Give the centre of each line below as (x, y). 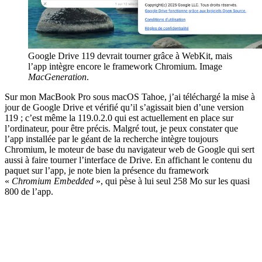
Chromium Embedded (53, 181)
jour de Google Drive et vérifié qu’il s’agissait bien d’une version (124, 108)
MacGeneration (57, 77)
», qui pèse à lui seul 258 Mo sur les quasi (172, 181)
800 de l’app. (29, 192)
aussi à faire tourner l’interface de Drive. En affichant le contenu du (128, 160)
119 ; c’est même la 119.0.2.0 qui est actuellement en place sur (119, 118)
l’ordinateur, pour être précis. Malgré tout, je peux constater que (121, 129)
